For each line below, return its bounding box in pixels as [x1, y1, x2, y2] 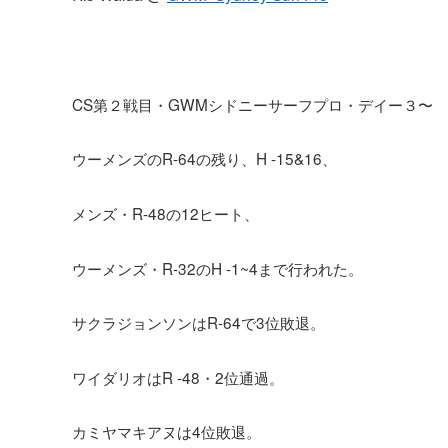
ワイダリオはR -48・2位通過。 [72, 365, 284, 388]
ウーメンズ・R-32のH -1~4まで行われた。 [72, 256, 363, 279]
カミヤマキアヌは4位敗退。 [72, 420, 261, 443]
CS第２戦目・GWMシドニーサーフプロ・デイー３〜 [72, 92, 433, 115]
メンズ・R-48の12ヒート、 [72, 201, 259, 224]
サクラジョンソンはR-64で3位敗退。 [72, 311, 325, 334]
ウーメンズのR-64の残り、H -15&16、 [72, 147, 337, 170]
